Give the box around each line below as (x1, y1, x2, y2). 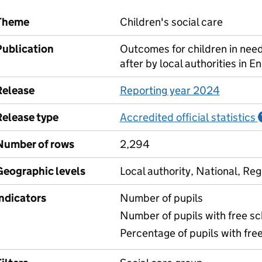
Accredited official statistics (119, 111, 256, 124)
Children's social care (119, 15, 223, 29)
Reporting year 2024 (119, 84, 220, 97)
